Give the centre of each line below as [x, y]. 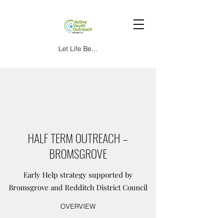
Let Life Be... [78, 49]
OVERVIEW [78, 206]
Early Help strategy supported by [78, 175]
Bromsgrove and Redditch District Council [78, 187]
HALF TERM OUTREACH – [78, 138]
